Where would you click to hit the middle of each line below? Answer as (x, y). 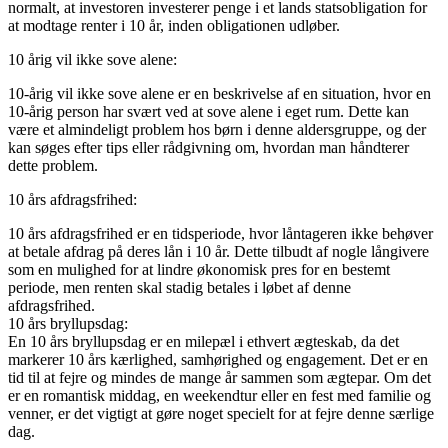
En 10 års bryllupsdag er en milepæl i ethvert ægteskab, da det (203, 341)
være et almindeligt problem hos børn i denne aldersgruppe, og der (217, 129)
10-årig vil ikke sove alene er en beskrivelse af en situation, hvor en (219, 93)
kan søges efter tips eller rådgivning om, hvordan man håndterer (208, 147)
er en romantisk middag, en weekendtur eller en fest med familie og (219, 395)
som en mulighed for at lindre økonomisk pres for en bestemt (199, 269)
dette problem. (53, 165)
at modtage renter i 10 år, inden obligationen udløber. (174, 25)
